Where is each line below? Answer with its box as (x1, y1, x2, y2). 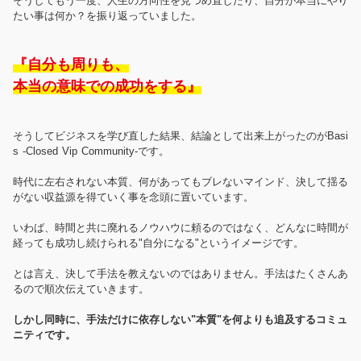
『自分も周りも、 (13, 56, 129, 73)
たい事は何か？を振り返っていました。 (13, 10, 201, 23)
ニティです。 (13, 329, 76, 342)
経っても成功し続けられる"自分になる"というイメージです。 (13, 237, 304, 250)
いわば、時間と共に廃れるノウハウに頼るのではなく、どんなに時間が (13, 222, 348, 234)
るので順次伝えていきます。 (13, 283, 149, 296)
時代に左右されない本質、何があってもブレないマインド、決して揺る (13, 176, 348, 189)
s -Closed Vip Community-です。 (13, 145, 169, 158)
